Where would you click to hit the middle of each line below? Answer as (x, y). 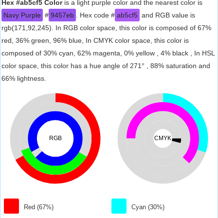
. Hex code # (95, 15)
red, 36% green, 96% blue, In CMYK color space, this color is (95, 40)
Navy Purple (22, 15)
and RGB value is (167, 15)
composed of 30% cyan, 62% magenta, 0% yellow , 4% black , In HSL (108, 53)
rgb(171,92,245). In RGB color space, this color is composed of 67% (106, 28)
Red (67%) (39, 207)
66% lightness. (24, 78)
